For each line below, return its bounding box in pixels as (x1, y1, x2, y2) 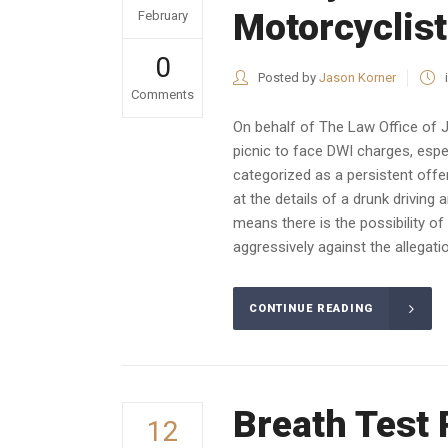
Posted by (255, 70, 319, 85)
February (137, 8, 188, 23)
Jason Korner (319, 70, 396, 85)
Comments (131, 87, 194, 102)
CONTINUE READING (249, 302, 373, 316)
